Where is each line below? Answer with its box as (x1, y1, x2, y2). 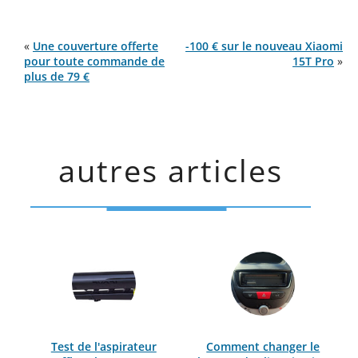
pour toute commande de (24, 54, 165, 69)
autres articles (58, 150, 284, 191)
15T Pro (292, 54, 335, 69)
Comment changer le (206, 339, 320, 354)
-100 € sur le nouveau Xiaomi (185, 38, 344, 54)
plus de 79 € (24, 69, 89, 84)
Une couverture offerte (33, 38, 158, 54)
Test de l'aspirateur (50, 339, 157, 354)
